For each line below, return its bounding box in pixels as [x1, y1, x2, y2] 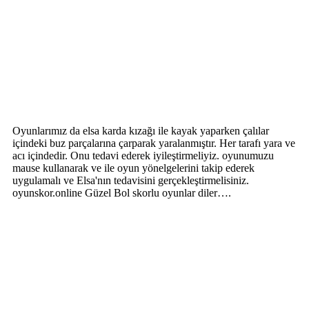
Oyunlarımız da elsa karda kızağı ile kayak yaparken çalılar [12, 124, 269, 137]
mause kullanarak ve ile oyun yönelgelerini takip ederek [12, 161, 255, 174]
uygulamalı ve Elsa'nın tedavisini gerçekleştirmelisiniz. [12, 174, 249, 186]
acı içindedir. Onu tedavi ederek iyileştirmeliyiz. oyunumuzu [12, 149, 274, 161]
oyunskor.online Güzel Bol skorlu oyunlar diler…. [12, 186, 231, 199]
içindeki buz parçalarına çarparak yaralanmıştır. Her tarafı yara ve [12, 137, 295, 149]
